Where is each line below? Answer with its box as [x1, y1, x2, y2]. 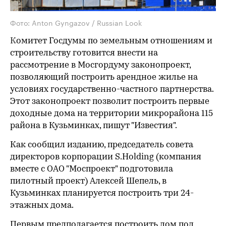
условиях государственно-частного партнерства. [10, 85, 213, 94]
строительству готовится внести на [10, 48, 158, 58]
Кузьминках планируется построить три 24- [10, 189, 194, 198]
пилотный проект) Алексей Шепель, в [10, 177, 166, 186]
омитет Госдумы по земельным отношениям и [16, 36, 212, 45]
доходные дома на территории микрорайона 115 [10, 109, 213, 118]
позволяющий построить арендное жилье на [10, 73, 198, 82]
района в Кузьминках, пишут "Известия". [10, 121, 177, 130]
